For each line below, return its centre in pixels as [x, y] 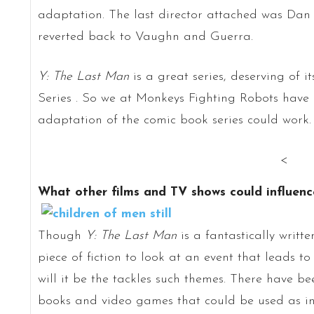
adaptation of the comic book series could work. [174, 120]
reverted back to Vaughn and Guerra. [145, 36]
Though [61, 235]
